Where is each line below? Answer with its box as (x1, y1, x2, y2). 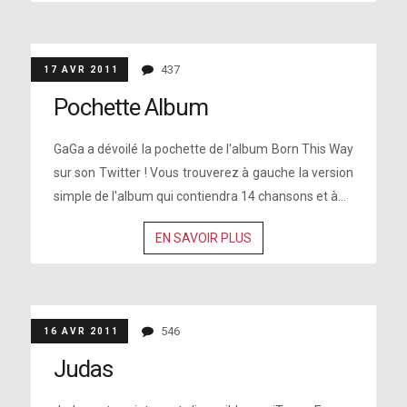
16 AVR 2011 (43, 326, 119, 336)
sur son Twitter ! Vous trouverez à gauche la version (53, 165, 354, 180)
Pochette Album (53, 94, 208, 121)
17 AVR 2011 (43, 65, 119, 74)
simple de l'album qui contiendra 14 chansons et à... (53, 189, 346, 203)
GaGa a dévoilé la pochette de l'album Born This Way (53, 142, 354, 156)
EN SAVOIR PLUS (154, 231, 252, 245)
